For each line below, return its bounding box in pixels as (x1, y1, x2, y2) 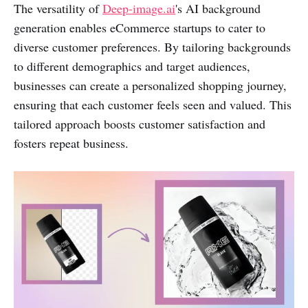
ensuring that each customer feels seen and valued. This (14, 96, 291, 113)
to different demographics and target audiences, (14, 57, 250, 74)
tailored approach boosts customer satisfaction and (14, 115, 265, 132)
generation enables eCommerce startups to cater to (14, 19, 265, 36)
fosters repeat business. (14, 134, 129, 151)
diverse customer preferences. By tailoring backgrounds (14, 38, 291, 55)
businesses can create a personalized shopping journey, (14, 76, 287, 93)
